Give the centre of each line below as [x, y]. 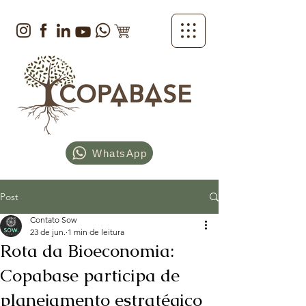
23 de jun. [48, 232]
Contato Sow [53, 220]
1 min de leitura [96, 232]
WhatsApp [120, 153]
